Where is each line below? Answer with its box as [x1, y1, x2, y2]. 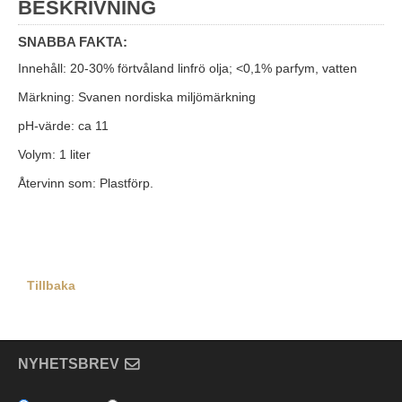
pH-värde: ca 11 [18, 118, 109, 134]
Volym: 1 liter [18, 147, 91, 162]
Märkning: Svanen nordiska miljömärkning [18, 90, 256, 105]
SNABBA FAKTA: [18, 34, 127, 50]
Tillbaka [27, 278, 75, 293]
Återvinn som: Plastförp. [18, 176, 153, 191]
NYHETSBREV [18, 356, 119, 372]
